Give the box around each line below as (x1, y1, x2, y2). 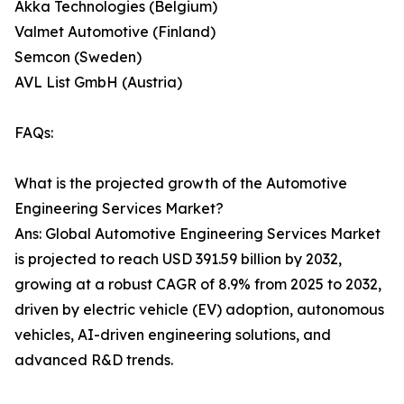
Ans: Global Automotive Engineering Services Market (14, 225, 381, 243)
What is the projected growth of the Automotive (14, 174, 347, 193)
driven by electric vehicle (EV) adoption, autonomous (14, 300, 384, 319)
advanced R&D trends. (14, 351, 173, 370)
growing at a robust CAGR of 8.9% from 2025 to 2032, (14, 275, 381, 294)
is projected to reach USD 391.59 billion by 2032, (14, 250, 342, 269)
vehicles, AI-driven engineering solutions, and (14, 326, 331, 344)
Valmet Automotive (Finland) (14, 23, 216, 41)
